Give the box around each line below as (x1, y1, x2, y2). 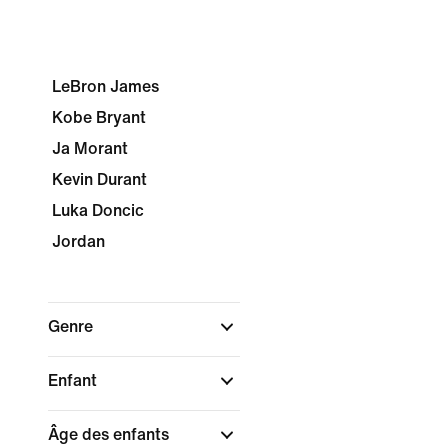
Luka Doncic (52, 202, 144, 219)
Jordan (52, 233, 105, 250)
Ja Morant (52, 140, 128, 157)
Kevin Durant (52, 171, 147, 188)
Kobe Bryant (52, 109, 146, 126)
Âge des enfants (48, 426, 173, 443)
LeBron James (52, 78, 159, 95)
